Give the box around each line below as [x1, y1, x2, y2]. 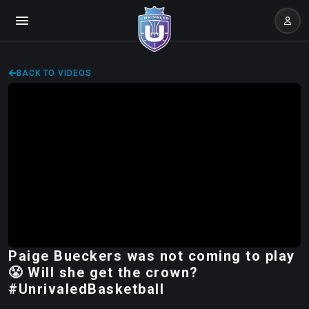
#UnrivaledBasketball [8, 280, 164, 297]
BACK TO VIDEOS [17, 68, 92, 78]
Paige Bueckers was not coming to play [8, 247, 295, 264]
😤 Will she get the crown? [8, 263, 199, 281]
